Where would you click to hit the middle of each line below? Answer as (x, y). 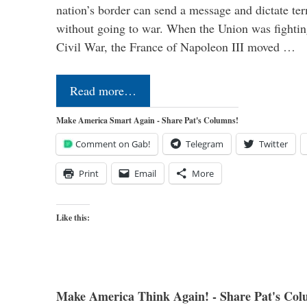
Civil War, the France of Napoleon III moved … (176, 46)
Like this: (73, 217)
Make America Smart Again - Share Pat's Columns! (147, 120)
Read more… (103, 90)
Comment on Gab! (113, 144)
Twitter (273, 144)
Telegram (205, 144)
